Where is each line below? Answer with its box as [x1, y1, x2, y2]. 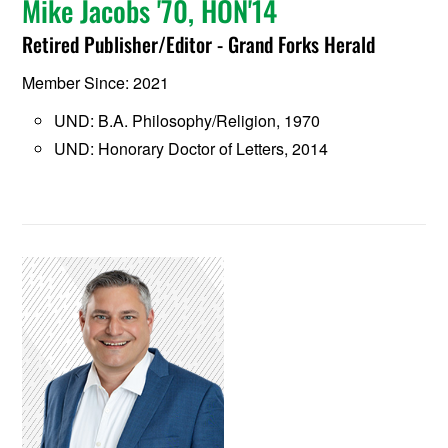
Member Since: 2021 [22, 71, 170, 95]
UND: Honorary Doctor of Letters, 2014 [54, 137, 329, 161]
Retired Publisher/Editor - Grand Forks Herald [22, 29, 376, 60]
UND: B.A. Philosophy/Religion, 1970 [54, 109, 321, 133]
